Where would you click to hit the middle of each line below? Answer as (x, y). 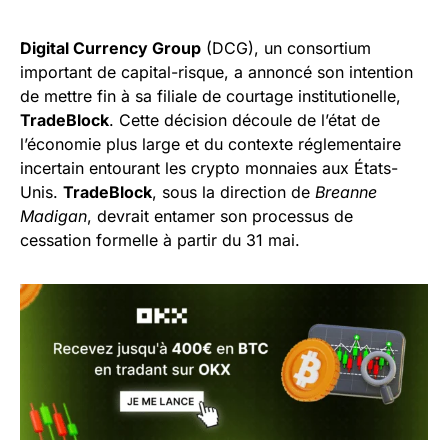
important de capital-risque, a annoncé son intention (216, 72)
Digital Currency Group (110, 48)
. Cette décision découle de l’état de (244, 120)
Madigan (53, 216)
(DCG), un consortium (286, 48)
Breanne (346, 192)
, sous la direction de (233, 192)
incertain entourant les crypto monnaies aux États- (209, 168)
